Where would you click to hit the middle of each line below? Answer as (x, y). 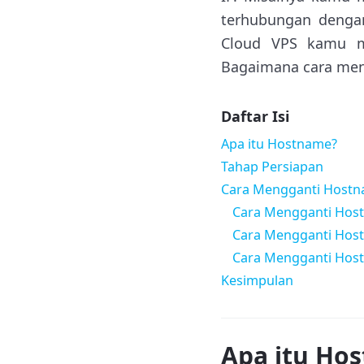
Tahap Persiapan (272, 167)
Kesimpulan (257, 280)
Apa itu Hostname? (279, 144)
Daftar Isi (255, 116)
